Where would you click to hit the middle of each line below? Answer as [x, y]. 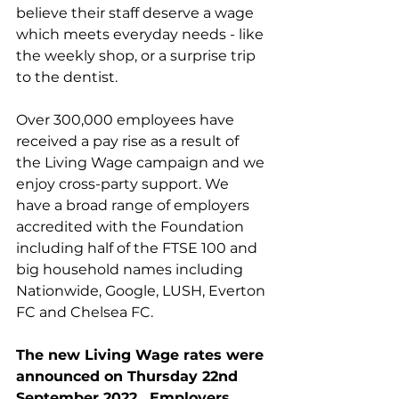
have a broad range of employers [134, 205]
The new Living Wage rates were [142, 355]
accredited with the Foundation [132, 227]
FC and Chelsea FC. [85, 312]
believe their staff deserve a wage [137, 13]
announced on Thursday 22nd [129, 376]
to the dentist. [67, 77]
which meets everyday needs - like [142, 34]
